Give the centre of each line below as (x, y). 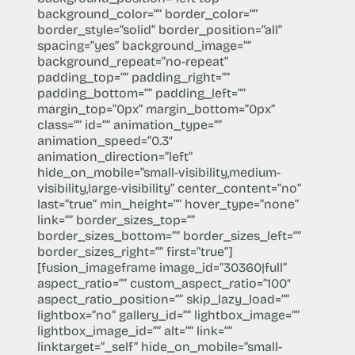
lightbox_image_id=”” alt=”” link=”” (134, 330)
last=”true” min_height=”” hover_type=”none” (168, 204)
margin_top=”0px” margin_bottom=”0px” (156, 109)
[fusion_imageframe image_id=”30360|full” (162, 267)
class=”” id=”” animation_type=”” (129, 124)
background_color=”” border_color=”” (147, 13)
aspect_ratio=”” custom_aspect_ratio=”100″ (164, 283)
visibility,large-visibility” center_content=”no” (169, 188)
